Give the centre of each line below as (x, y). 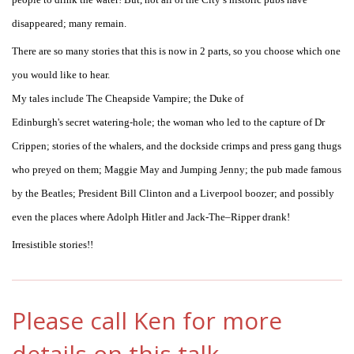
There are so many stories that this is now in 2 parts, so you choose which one (176, 51)
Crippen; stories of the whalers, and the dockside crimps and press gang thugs (177, 146)
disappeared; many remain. (69, 24)
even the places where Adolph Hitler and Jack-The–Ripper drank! (151, 217)
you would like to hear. (61, 75)
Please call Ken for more (147, 321)
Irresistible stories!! (53, 245)
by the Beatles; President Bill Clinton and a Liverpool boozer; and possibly (173, 194)
